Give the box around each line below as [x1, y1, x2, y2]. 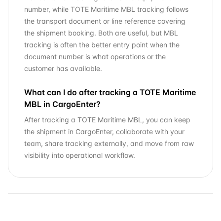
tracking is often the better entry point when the [24, 40, 180, 49]
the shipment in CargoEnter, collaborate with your [24, 127, 184, 136]
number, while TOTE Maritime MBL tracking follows [24, 5, 188, 13]
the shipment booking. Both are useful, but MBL [24, 29, 178, 37]
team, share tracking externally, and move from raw [24, 139, 194, 147]
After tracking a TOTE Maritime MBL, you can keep [24, 115, 190, 124]
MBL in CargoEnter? [24, 99, 101, 109]
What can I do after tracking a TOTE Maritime [24, 87, 196, 97]
